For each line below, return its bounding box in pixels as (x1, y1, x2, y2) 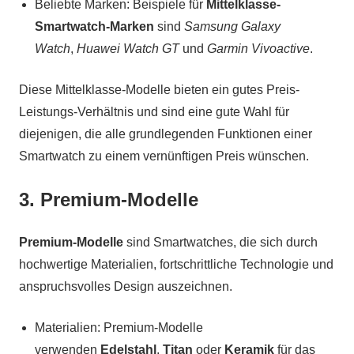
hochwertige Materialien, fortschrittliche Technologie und (19, 257, 333, 271)
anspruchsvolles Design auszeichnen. (19, 279, 232, 293)
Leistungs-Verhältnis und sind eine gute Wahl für (19, 104, 289, 119)
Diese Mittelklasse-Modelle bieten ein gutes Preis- (19, 82, 299, 96)
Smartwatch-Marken (35, 19, 154, 33)
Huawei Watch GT (77, 41, 179, 55)
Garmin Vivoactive (207, 41, 310, 55)
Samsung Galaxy (184, 19, 281, 33)
